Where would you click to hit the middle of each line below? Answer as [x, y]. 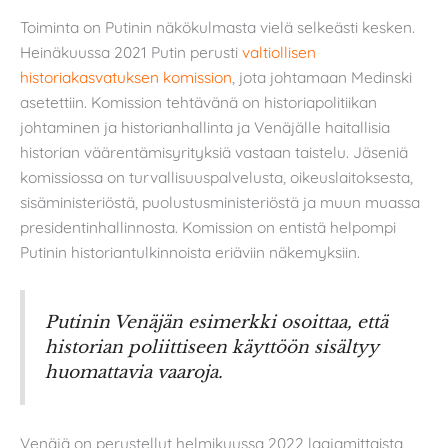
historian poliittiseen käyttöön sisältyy [211, 347]
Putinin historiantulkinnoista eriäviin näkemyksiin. [190, 251]
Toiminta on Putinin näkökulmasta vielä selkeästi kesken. [217, 26]
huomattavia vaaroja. [134, 372]
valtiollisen [279, 51]
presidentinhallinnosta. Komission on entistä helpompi [208, 226]
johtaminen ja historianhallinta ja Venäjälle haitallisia [205, 126]
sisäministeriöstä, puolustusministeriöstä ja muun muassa [220, 201]
